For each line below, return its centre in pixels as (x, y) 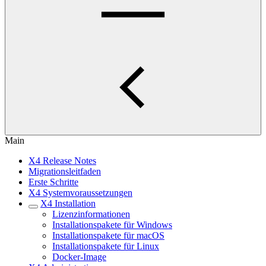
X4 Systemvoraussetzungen (80, 193)
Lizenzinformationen (91, 214)
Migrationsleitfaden (65, 171)
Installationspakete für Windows (112, 225)
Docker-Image (79, 257)
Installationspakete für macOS (108, 235)
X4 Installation (68, 203)
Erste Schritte (53, 182)
